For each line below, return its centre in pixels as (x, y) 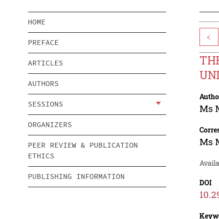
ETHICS (41, 156)
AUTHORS (43, 84)
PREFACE (43, 43)
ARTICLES (45, 63)
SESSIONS (45, 104)
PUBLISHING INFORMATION (76, 176)
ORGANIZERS (50, 125)
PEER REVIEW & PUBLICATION (83, 145)
